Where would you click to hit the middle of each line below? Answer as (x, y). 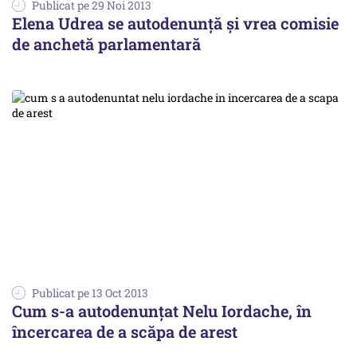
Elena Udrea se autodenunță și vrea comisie (175, 23)
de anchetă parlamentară (106, 43)
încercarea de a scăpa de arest (125, 331)
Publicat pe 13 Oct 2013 (90, 292)
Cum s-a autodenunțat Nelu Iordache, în (162, 310)
